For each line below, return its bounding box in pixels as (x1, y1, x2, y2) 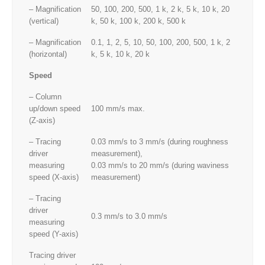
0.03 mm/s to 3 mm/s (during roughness (91, 137, 228, 147)
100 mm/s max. (91, 104, 145, 114)
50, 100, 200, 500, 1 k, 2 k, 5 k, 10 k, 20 (91, 5, 230, 14)
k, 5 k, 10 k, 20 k (91, 50, 150, 59)
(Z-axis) (29, 116, 55, 125)
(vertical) (29, 17, 59, 26)
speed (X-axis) (29, 173, 79, 182)
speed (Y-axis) (29, 230, 78, 239)
